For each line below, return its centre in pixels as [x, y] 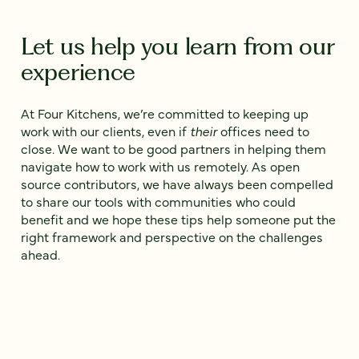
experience [79, 72]
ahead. [40, 254]
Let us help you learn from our [177, 46]
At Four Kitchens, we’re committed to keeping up [165, 113]
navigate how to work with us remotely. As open [160, 166]
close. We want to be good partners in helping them [173, 149]
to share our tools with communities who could [158, 202]
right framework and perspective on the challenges [172, 237]
